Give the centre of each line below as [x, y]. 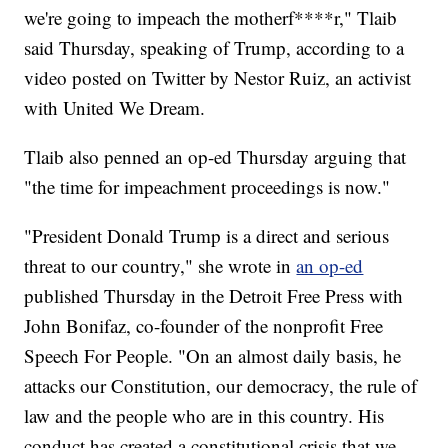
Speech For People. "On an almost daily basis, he [213, 356]
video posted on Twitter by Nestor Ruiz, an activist [218, 78]
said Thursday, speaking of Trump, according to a [214, 48]
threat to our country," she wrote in [160, 266]
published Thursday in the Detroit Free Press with [214, 296]
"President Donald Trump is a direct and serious [207, 236]
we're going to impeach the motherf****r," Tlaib [211, 18]
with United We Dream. [115, 108]
